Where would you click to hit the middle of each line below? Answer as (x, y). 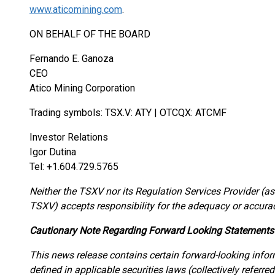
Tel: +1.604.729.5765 (74, 167)
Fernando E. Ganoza (72, 59)
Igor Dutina (53, 152)
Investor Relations (69, 137)
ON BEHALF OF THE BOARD (90, 34)
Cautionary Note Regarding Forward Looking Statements (152, 230)
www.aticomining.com (76, 10)
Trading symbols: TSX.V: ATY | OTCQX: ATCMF (128, 113)
